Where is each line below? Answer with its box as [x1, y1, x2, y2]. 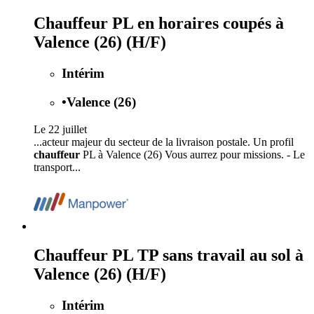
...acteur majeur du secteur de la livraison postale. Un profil [34, 135, 294, 148]
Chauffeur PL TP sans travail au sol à [34, 246, 303, 265]
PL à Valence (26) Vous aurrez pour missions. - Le [80, 148, 305, 161]
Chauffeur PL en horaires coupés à [34, 14, 284, 33]
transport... [34, 161, 81, 173]
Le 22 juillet [34, 123, 87, 135]
